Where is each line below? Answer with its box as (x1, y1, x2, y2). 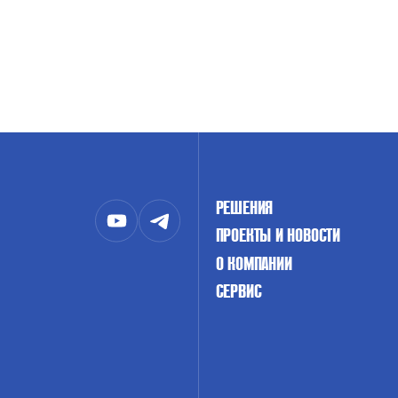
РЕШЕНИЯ (215, 195, 274, 220)
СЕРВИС (215, 278, 262, 303)
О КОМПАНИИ (215, 251, 292, 275)
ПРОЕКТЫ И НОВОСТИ (215, 223, 340, 248)
